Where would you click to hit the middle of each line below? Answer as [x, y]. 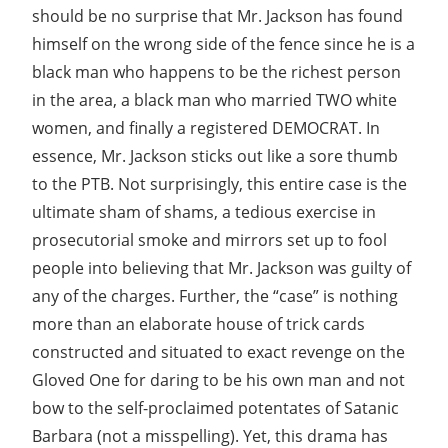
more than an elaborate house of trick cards [198, 323]
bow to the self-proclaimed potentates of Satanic [215, 407]
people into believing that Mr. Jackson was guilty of [221, 267]
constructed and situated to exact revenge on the [218, 351]
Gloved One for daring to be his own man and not [218, 379]
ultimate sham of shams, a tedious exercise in [204, 211]
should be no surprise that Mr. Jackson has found [217, 15]
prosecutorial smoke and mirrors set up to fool [209, 239]
